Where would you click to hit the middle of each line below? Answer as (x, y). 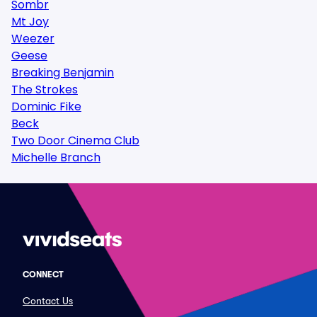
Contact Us (48, 301)
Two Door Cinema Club (75, 140)
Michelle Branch (56, 157)
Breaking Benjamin (63, 73)
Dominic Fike (46, 106)
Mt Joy (30, 22)
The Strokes (45, 90)
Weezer (33, 39)
